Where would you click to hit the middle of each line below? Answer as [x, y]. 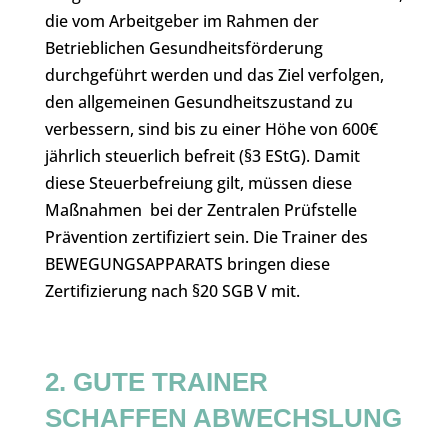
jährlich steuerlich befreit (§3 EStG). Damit [202, 156]
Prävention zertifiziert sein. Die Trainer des [206, 237]
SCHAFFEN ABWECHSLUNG [223, 418]
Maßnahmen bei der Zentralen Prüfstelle [200, 210]
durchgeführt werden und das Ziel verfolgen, [214, 75]
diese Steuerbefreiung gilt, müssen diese [198, 183]
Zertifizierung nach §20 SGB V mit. [172, 291]
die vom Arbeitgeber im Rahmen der [181, 21]
